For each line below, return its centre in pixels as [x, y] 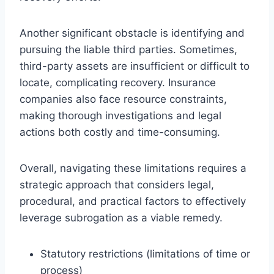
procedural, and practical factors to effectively [133, 201]
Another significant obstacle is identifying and [132, 33]
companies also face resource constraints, [123, 99]
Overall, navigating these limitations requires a [133, 168]
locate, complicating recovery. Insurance [118, 82]
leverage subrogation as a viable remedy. [121, 217]
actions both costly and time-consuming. [120, 132]
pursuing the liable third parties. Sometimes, [128, 49]
